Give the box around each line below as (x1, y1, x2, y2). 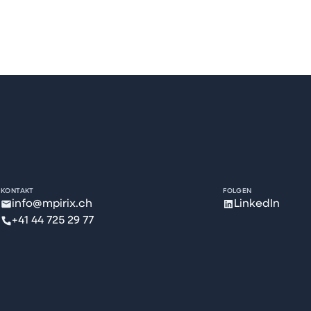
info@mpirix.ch (12, 199, 93, 210)
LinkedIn (234, 199, 280, 210)
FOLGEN (223, 187, 252, 194)
